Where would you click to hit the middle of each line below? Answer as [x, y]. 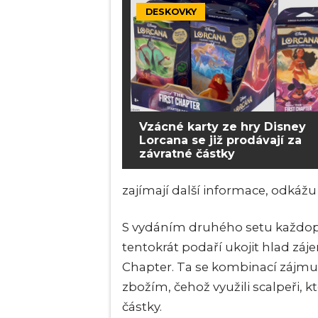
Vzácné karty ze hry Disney [223, 126]
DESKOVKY [171, 11]
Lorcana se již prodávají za [220, 140]
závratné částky [187, 153]
